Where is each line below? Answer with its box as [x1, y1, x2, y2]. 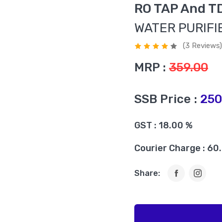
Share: [134, 168, 160, 178]
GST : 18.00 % [134, 120, 193, 131]
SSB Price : [134, 92, 197, 106]
